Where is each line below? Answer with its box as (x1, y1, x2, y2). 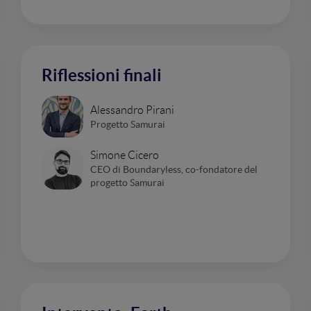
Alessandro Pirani (90, 103, 174, 116)
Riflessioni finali (42, 66, 162, 85)
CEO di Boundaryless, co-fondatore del (90, 164, 258, 175)
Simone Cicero (90, 149, 159, 161)
